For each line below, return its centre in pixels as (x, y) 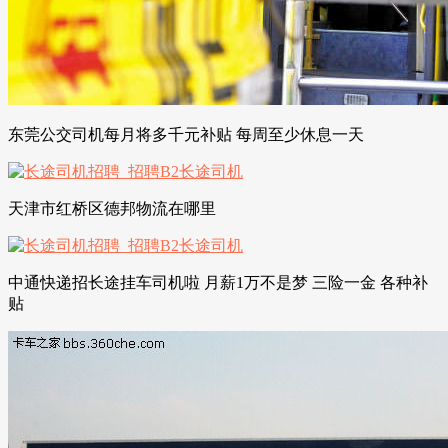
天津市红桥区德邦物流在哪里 (112, 208)
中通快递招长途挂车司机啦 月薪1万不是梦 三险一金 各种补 (218, 282)
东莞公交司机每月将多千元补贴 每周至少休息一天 (186, 134)
